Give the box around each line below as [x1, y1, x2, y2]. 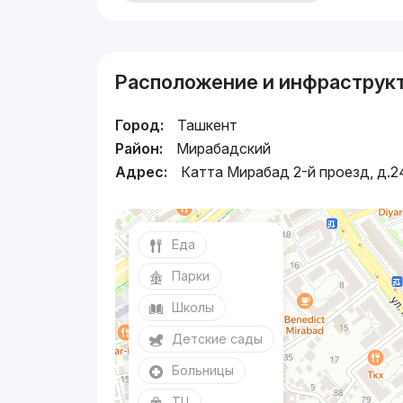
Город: [115, 116, 165, 134]
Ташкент [177, 116, 238, 134]
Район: [115, 139, 164, 157]
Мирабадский [176, 139, 272, 157]
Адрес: [115, 163, 168, 181]
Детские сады [172, 331, 264, 346]
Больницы [172, 363, 235, 378]
